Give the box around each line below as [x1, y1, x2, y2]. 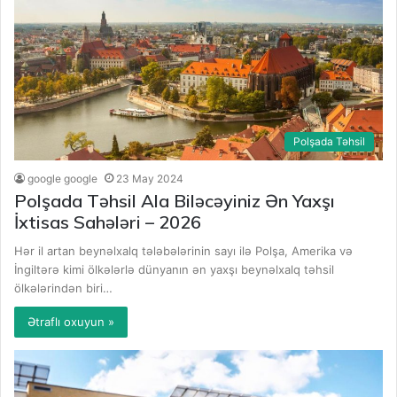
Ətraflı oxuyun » [27, 315, 115, 330]
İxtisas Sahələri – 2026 [14, 211, 202, 234]
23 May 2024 [116, 172, 184, 186]
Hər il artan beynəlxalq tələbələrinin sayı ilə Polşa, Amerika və [14, 244, 354, 259]
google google [27, 172, 98, 186]
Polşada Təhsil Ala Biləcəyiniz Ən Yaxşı [14, 190, 336, 213]
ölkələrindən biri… [14, 281, 113, 296]
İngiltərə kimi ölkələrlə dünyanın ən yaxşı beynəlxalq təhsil [14, 262, 335, 277]
